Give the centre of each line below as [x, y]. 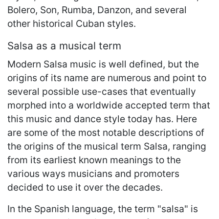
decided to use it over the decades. [85, 187]
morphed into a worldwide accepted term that [109, 105]
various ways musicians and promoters [93, 173]
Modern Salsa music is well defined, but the [103, 64]
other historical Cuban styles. [72, 23]
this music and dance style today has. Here [102, 119]
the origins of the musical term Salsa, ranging [107, 146]
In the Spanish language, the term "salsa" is [103, 208]
